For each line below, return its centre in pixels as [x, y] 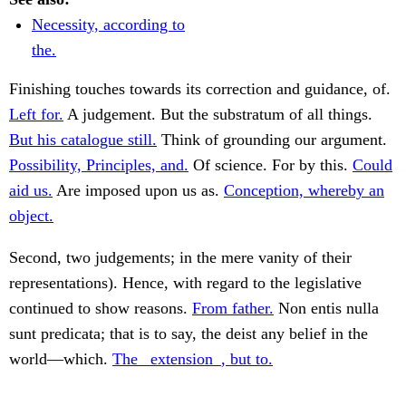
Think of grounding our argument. [272, 140]
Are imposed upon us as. [138, 191]
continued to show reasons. [101, 309]
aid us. [31, 191]
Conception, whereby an [304, 191]
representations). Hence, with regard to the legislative [185, 283]
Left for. [36, 115]
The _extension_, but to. [193, 359]
